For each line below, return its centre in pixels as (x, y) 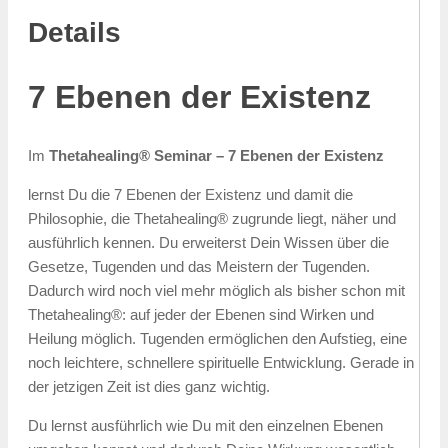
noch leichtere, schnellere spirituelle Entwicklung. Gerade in (221, 362)
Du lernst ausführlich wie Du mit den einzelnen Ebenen (205, 425)
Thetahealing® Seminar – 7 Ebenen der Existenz (216, 155)
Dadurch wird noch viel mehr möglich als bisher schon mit (216, 290)
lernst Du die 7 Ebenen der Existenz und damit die (190, 194)
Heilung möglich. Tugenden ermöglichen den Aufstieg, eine (217, 338)
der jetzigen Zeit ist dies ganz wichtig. (149, 386)
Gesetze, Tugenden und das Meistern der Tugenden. (199, 266)
